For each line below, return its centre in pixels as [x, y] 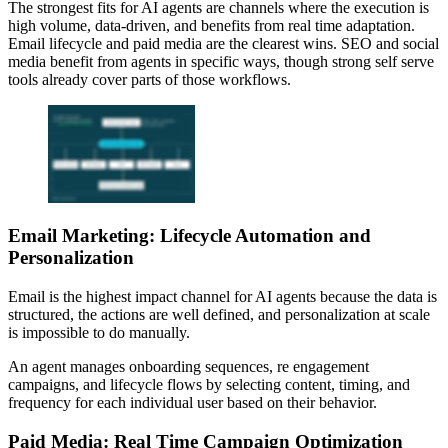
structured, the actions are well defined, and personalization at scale [219, 315]
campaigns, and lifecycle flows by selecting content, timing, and [209, 385]
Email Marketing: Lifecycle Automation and [189, 236]
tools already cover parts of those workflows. [151, 79]
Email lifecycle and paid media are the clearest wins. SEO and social [223, 43]
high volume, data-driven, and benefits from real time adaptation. [211, 25]
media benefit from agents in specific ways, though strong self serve [221, 61]
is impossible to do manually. [99, 333]
